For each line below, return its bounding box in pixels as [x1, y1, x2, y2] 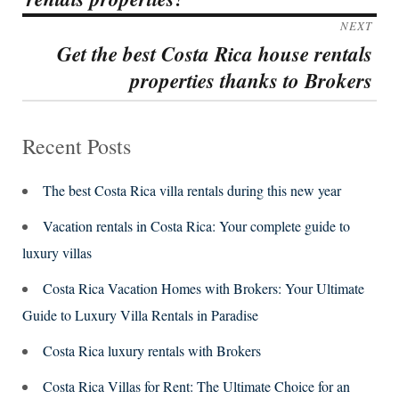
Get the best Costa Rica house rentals [57, 39, 372, 69]
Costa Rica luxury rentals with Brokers [43, 341, 261, 361]
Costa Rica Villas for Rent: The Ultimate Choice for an [43, 377, 350, 396]
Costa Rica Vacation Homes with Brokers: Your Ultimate [43, 279, 364, 298]
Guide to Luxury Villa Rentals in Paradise [22, 305, 258, 325]
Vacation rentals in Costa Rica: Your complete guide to [43, 216, 350, 236]
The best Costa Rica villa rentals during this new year [43, 181, 341, 200]
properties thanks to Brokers [130, 66, 372, 95]
